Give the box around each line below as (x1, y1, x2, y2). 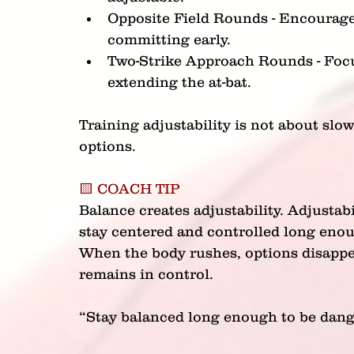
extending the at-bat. (107, 74, 251, 90)
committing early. (107, 32, 231, 47)
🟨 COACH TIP (79, 181, 179, 197)
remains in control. (79, 266, 213, 282)
